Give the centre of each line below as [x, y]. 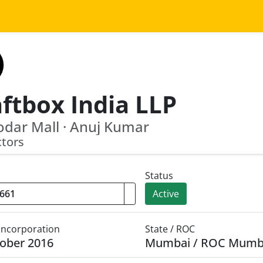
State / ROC [170, 229]
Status [159, 176]
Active [166, 194]
